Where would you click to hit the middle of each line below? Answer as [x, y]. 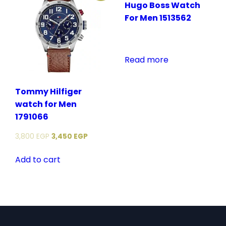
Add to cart [38, 159]
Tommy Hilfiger [48, 91]
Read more [147, 60]
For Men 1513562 [158, 18]
